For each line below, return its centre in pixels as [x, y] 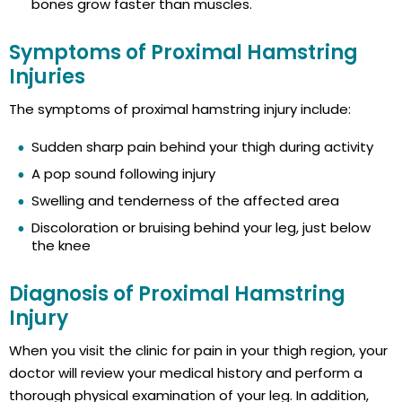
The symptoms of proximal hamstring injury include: [180, 109]
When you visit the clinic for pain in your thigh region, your [198, 351]
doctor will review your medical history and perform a [186, 373]
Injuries [47, 77]
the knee [61, 246]
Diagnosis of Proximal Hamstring [177, 294]
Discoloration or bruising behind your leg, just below [201, 228]
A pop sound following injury [123, 174]
